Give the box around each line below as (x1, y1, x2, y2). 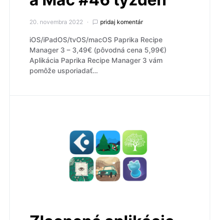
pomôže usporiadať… (29, 66, 98, 75)
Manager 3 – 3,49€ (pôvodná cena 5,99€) (29, 45, 166, 54)
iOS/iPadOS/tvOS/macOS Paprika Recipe (29, 35, 163, 44)
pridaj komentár (100, 18, 143, 26)
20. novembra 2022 (29, 18, 83, 26)
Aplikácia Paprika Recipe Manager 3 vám (29, 55, 163, 64)
